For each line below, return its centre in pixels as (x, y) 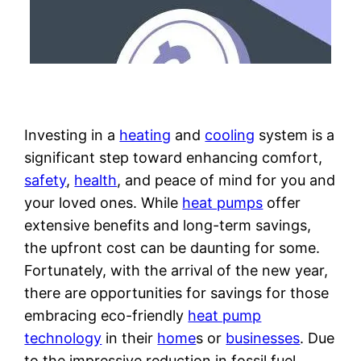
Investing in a (72, 135)
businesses (263, 338)
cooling (230, 135)
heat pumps (223, 203)
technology (63, 338)
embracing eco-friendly (106, 316)
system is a (295, 135)
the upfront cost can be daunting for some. (172, 248)
